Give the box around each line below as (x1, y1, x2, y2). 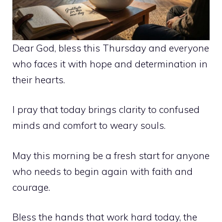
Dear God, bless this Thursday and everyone (12, 42, 209, 54)
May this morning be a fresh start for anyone (12, 149, 210, 162)
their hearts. (12, 73, 65, 86)
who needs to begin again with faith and (12, 165, 193, 177)
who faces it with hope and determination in (12, 57, 208, 70)
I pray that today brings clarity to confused (12, 104, 200, 116)
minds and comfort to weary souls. (12, 119, 166, 132)
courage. (12, 181, 50, 193)
